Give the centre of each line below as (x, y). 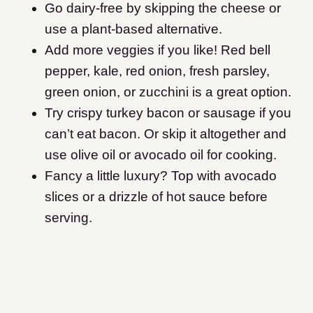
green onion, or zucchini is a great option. (168, 92)
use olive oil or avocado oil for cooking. (161, 155)
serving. (68, 218)
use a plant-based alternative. (133, 29)
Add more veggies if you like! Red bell (158, 50)
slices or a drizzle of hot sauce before (156, 197)
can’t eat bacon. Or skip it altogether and (166, 134)
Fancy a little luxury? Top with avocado (161, 176)
